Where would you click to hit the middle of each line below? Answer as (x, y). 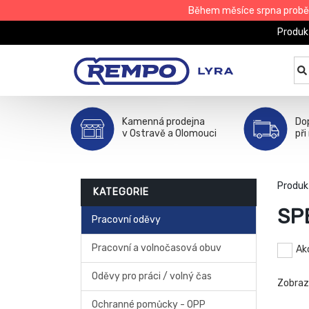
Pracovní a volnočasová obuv (157, 248)
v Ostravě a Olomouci (169, 133)
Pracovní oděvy (126, 220)
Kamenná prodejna (163, 122)
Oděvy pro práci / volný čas (152, 276)
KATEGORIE (121, 192)
